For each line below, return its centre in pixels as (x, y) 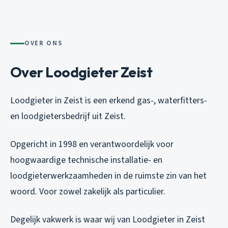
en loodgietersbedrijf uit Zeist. (68, 117)
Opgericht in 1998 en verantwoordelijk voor (92, 145)
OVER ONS (44, 44)
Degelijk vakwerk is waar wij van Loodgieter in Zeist (108, 220)
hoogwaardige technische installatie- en (86, 160)
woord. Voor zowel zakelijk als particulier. (88, 192)
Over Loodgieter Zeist (81, 72)
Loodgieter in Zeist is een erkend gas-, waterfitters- (109, 101)
